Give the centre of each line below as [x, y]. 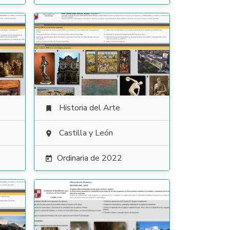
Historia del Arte [89, 108]
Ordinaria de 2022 [89, 158]
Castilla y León [86, 133]
